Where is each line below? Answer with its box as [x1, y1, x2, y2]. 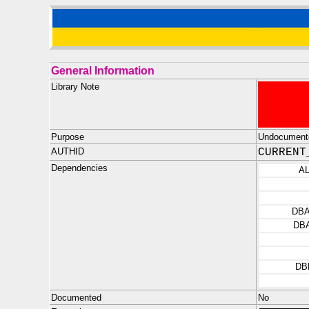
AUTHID [51, 146, 84, 157]
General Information [51, 65, 154, 77]
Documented [51, 292, 101, 303]
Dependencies [51, 163, 108, 173]
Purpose [51, 132, 84, 142]
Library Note [51, 81, 99, 92]
